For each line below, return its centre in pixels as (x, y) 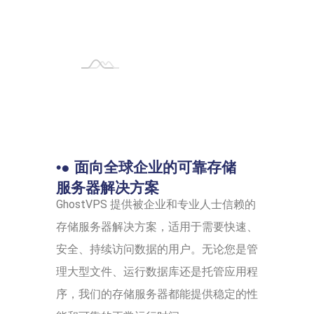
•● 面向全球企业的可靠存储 (146, 167)
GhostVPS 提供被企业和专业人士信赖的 (156, 204)
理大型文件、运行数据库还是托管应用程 (157, 271)
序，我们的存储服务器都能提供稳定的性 (157, 294)
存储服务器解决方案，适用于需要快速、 (157, 226)
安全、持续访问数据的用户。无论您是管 (157, 249)
